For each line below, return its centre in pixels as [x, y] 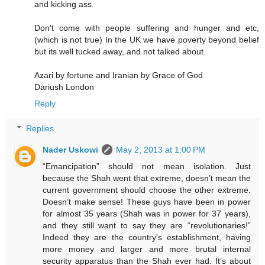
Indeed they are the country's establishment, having [147, 237]
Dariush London [64, 87]
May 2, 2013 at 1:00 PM [161, 150]
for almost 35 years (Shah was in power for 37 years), [147, 214]
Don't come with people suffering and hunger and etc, [147, 28]
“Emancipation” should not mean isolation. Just [147, 167]
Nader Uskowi [71, 150]
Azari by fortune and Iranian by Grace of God [119, 75]
